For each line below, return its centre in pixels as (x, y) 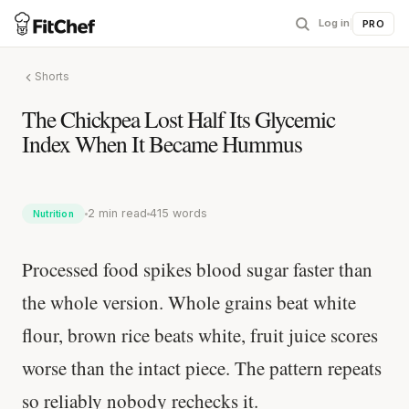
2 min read (117, 213)
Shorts (52, 77)
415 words (178, 213)
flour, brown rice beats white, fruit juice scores (200, 335)
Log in (335, 23)
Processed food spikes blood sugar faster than (197, 269)
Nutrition (53, 214)
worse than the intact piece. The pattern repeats (202, 368)
